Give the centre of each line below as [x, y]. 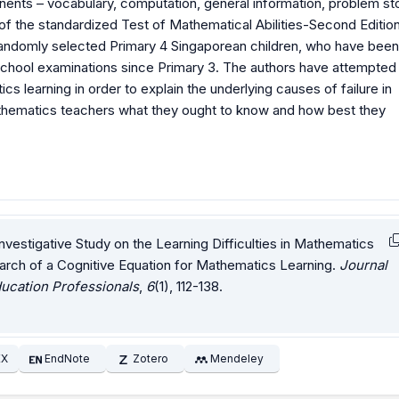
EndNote [68, 358]
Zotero [150, 358]
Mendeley [237, 358]
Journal [363, 265]
